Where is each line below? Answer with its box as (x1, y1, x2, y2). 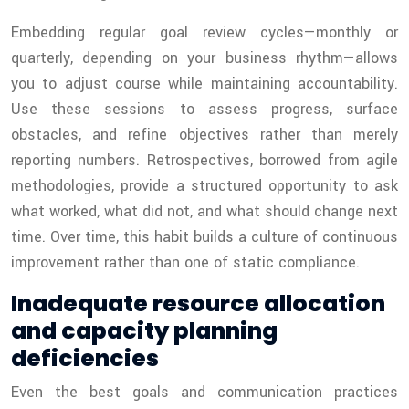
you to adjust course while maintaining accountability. (11, 73, 398, 95)
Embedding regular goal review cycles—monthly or (11, 22, 398, 44)
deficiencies (11, 342, 159, 375)
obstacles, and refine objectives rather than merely (11, 124, 398, 146)
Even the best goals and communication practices (11, 382, 398, 404)
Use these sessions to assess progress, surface (11, 99, 398, 121)
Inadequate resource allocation (11, 288, 385, 320)
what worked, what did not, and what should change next (11, 201, 398, 223)
